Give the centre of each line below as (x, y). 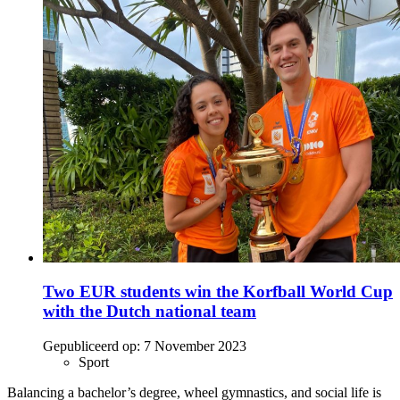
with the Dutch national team (150, 312)
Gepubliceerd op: (92, 346)
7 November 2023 (195, 346)
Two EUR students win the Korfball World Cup (218, 292)
